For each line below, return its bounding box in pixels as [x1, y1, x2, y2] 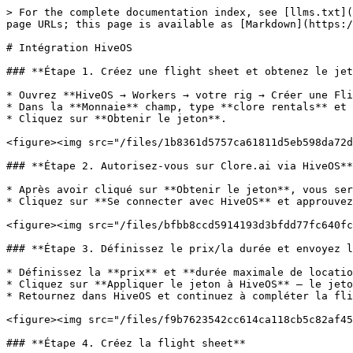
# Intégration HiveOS [6, 42, 132, 54]
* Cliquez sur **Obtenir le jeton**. [6, 113, 227, 124]
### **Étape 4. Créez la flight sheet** [6, 337, 246, 349]
